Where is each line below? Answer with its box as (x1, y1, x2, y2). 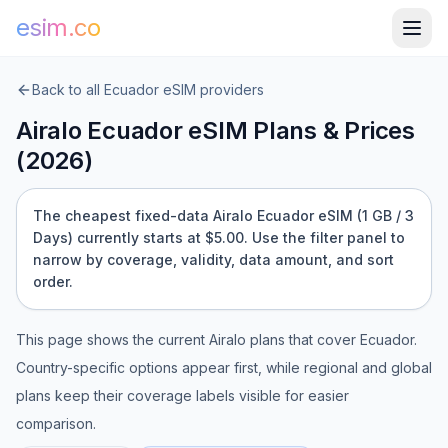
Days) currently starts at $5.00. (33, 229, 248, 246)
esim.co (16, 13, 101, 42)
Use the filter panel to (248, 229, 405, 246)
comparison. (16, 415, 96, 432)
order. (33, 273, 73, 290)
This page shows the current (16, 331, 209, 348)
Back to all (32, 81, 104, 98)
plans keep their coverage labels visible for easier (16, 387, 349, 404)
